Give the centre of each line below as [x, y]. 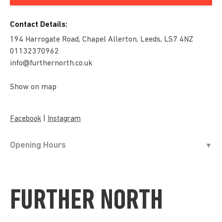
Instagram [64, 119]
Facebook [26, 119]
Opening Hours [38, 145]
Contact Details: [39, 24]
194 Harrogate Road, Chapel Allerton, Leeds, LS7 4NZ [102, 39]
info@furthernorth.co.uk [51, 63]
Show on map [33, 87]
